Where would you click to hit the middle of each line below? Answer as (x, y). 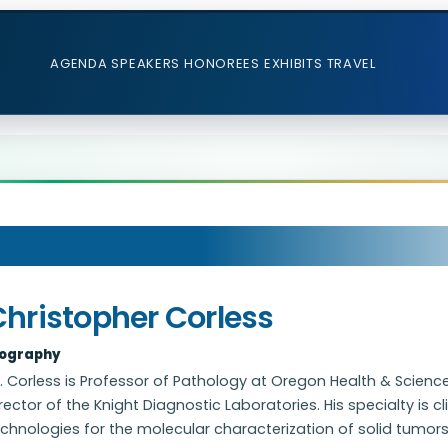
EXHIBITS (293, 63)
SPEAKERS (146, 63)
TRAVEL (351, 63)
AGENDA (79, 63)
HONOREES (222, 63)
